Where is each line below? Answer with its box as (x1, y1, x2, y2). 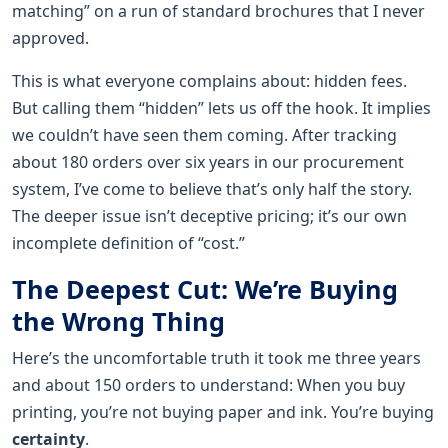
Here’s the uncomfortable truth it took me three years (12, 346, 421, 369)
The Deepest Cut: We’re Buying (12, 271, 398, 306)
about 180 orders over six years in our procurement (12, 150, 404, 173)
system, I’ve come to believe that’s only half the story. (12, 177, 412, 200)
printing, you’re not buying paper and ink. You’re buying (12, 400, 434, 423)
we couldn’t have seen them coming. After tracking (12, 123, 397, 146)
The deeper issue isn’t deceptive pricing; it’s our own (12, 204, 407, 227)
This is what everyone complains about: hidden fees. (12, 69, 407, 92)
